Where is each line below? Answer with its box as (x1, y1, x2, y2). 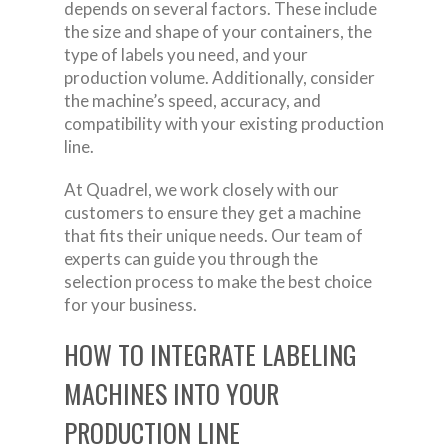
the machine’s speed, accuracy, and (64, 89, 321, 111)
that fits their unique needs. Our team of (64, 224, 363, 246)
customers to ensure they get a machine (64, 201, 361, 223)
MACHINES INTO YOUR (64, 373, 279, 413)
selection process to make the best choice (64, 270, 372, 292)
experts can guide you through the (64, 247, 318, 269)
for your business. (64, 293, 197, 315)
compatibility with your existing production (64, 112, 384, 134)
